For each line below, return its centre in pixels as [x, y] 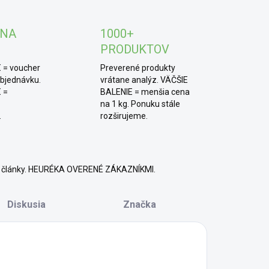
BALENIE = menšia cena [145, 92]
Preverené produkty [138, 68]
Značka [140, 204]
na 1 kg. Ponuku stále [141, 104]
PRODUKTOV [135, 49]
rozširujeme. [124, 116]
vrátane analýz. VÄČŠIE [144, 80]
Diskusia [26, 204]
